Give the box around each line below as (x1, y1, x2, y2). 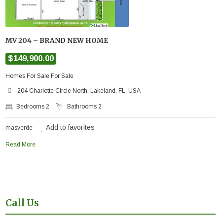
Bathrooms (67, 103, 99, 110)
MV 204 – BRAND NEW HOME (5, 36, 109, 45)
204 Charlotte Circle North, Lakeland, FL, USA (17, 87, 141, 94)
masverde (5, 124, 33, 131)
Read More (5, 141, 36, 148)
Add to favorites (46, 123, 95, 131)
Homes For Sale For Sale (5, 72, 74, 79)
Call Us (5, 197, 39, 209)
